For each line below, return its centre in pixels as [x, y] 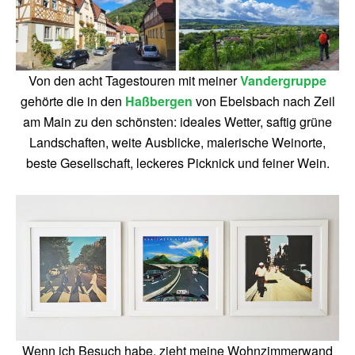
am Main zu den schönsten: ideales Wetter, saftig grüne [177, 122]
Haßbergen [158, 101]
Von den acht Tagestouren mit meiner [134, 80]
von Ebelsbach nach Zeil [263, 101]
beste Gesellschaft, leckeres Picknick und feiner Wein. [177, 163]
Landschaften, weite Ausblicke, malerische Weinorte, [177, 142]
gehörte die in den [73, 101]
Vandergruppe [283, 80]
